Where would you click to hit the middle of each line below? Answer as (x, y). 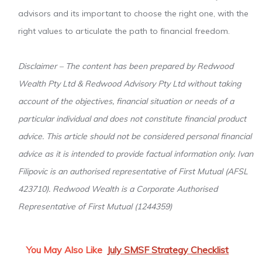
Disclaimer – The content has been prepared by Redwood (126, 66)
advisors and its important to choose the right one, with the (134, 14)
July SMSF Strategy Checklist (168, 250)
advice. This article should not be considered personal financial (135, 137)
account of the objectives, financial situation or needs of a (126, 101)
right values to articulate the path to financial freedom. (124, 31)
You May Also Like (65, 250)
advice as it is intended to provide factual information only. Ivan (136, 154)
